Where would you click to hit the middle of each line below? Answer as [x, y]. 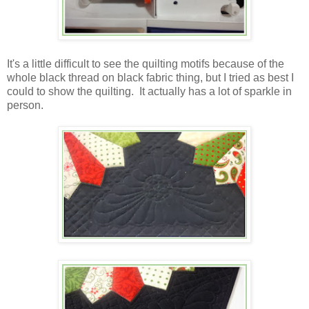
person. [25, 106]
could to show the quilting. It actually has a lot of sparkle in [149, 92]
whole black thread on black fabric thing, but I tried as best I [150, 78]
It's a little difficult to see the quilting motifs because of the [146, 64]
